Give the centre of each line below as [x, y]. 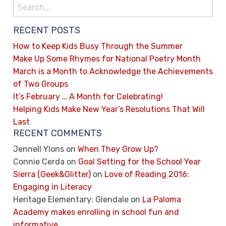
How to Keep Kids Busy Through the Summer [98, 46]
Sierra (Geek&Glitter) [52, 174]
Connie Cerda [39, 161]
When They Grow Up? [118, 149]
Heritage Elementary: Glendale [71, 199]
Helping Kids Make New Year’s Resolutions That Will [109, 109]
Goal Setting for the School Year [139, 161]
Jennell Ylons [39, 149]
